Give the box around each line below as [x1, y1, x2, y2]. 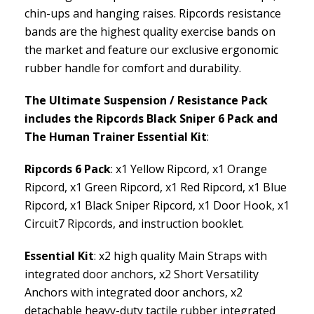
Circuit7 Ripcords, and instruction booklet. [25, 215, 244, 231]
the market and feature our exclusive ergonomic [25, 41, 278, 57]
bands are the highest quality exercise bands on [25, 23, 275, 39]
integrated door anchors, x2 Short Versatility [25, 266, 259, 282]
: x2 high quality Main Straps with [94, 247, 267, 264]
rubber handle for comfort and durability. [25, 60, 241, 76]
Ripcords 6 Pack [25, 161, 111, 177]
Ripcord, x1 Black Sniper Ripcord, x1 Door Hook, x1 [25, 197, 289, 213]
